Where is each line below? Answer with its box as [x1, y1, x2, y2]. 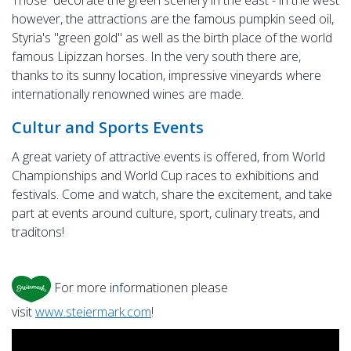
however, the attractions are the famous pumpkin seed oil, [12, 10, 334, 27]
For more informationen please [51, 279, 228, 297]
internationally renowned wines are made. [12, 85, 244, 103]
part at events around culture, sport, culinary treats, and [12, 204, 320, 222]
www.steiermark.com [35, 303, 151, 320]
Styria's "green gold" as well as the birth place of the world [12, 29, 332, 46]
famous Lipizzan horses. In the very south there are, [12, 48, 301, 65]
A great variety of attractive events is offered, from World [12, 148, 325, 165]
